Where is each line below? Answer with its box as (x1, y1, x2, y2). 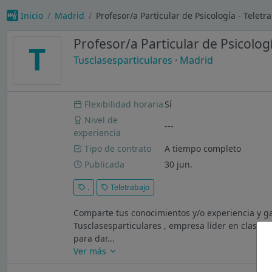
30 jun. (165, 158, 193, 170)
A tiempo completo (165, 142, 242, 154)
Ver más (73, 245, 109, 257)
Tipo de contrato (82, 142, 152, 154)
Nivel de (82, 114, 118, 126)
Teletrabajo (109, 182, 150, 192)
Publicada (82, 158, 125, 170)
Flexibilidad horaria (82, 98, 164, 110)
